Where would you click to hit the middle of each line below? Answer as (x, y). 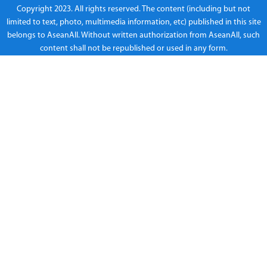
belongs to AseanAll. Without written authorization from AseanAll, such (133, 35)
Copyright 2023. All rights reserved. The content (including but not (133, 9)
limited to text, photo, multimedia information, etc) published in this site (133, 22)
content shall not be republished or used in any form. (133, 49)
